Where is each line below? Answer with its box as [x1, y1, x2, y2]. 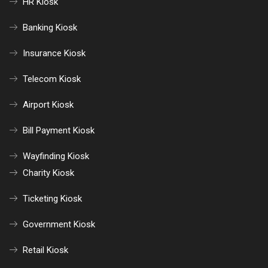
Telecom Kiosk [22, 73, 81, 84]
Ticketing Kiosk [22, 193, 82, 204]
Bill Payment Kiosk [22, 124, 95, 136]
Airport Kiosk [22, 99, 74, 110]
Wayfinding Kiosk [22, 150, 89, 162]
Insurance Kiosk [22, 47, 86, 59]
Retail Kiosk [22, 244, 68, 255]
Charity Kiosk [22, 167, 74, 178]
